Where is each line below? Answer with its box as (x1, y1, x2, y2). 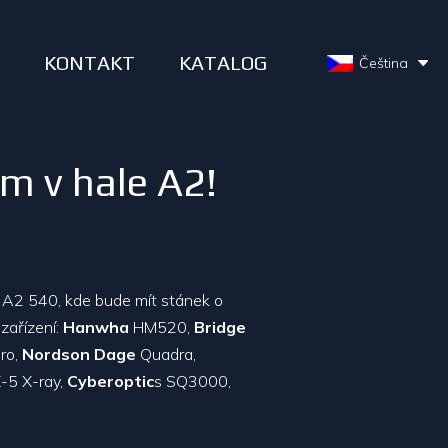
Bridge (194, 317, 246, 337)
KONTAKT (44, 51, 136, 75)
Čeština (359, 54, 408, 73)
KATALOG (179, 51, 268, 75)
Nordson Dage (22, 344, 136, 364)
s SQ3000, (154, 371, 231, 391)
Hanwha (63, 317, 129, 337)
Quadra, (136, 344, 196, 364)
